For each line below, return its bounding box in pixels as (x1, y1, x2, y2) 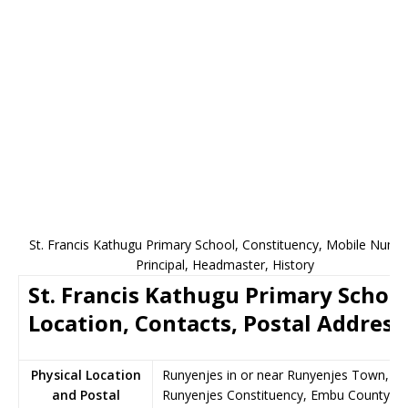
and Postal (51, 386, 120, 403)
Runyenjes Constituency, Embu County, (162, 386, 393, 403)
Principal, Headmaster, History (136, 256, 314, 273)
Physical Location (30, 366, 141, 383)
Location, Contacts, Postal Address (28, 308, 404, 338)
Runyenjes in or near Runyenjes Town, (162, 366, 389, 383)
